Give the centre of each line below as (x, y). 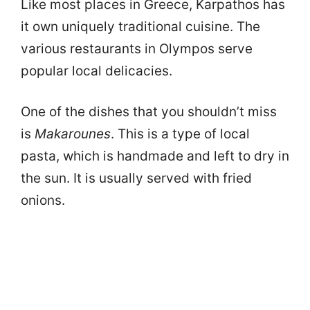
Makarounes (73, 134)
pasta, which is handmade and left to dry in (155, 156)
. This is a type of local (180, 134)
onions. (43, 200)
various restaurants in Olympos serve (137, 49)
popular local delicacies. (97, 71)
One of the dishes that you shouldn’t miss (149, 111)
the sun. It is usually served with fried (136, 178)
